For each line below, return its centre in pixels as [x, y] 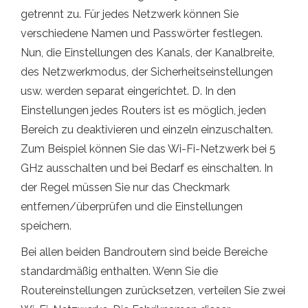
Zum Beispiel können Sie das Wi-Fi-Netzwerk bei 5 [148, 148]
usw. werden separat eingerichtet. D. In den [128, 91]
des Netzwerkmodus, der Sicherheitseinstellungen [147, 71]
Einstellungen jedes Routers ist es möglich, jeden [143, 110]
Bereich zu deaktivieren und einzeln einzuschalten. [147, 129]
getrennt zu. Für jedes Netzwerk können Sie [130, 14]
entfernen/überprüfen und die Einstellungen [132, 206]
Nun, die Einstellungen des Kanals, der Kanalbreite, [147, 52]
